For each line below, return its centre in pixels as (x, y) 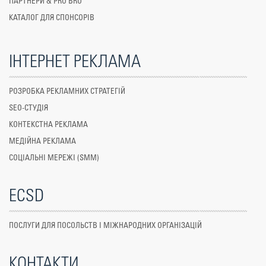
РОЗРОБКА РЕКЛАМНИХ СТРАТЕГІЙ (67, 92)
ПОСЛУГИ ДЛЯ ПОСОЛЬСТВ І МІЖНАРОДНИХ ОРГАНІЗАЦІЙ (105, 226)
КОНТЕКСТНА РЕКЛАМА (48, 125)
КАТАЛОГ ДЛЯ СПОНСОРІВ (52, 18)
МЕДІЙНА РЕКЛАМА (42, 142)
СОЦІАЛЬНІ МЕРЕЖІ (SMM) (54, 158)
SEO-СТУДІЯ (28, 108)
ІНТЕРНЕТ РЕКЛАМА (75, 62)
